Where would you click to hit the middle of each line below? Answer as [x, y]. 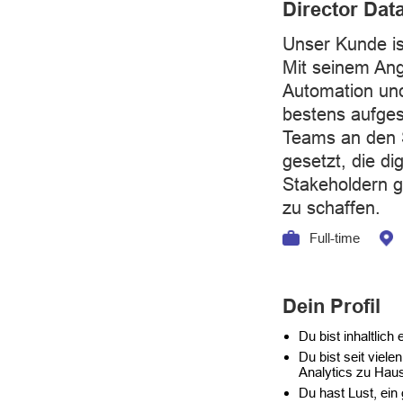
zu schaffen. [332, 208]
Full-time [334, 237]
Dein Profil [332, 306]
